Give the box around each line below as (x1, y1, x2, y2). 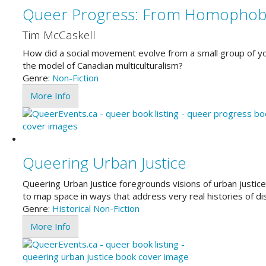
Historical (52, 202, 91, 214)
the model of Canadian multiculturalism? (22, 59, 183, 71)
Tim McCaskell (22, 27, 96, 43)
